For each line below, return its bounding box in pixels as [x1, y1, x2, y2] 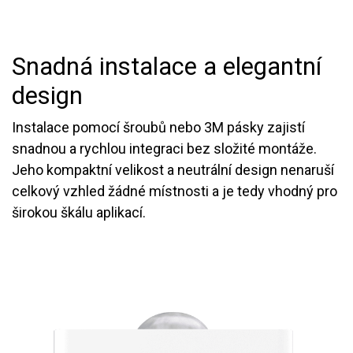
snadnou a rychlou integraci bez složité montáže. [12, 139, 317, 157]
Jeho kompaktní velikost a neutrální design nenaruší [12, 161, 334, 178]
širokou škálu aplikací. [12, 203, 146, 221]
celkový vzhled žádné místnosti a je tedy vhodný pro [12, 182, 337, 199]
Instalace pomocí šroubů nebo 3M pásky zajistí [12, 118, 305, 136]
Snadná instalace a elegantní [12, 51, 321, 81]
